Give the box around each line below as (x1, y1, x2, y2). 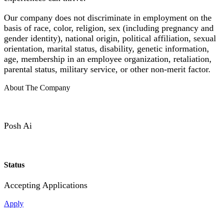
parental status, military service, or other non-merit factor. (4, 64, 211, 74)
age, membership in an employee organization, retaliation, (4, 54, 212, 64)
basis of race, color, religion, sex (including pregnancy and (4, 23, 214, 33)
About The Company (4, 83, 70, 92)
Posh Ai (4, 120, 32, 131)
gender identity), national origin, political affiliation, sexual (4, 33, 216, 43)
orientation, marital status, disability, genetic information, (4, 43, 209, 54)
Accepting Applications (4, 180, 87, 190)
